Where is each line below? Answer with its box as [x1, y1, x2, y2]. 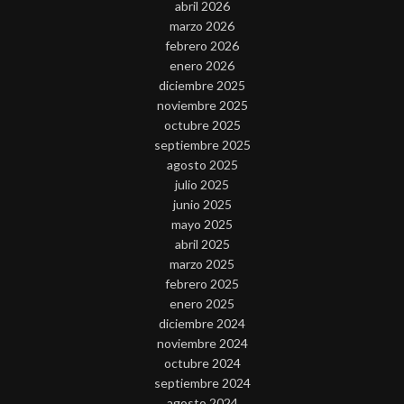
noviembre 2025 [156, 97, 248, 114]
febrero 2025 [165, 276, 239, 292]
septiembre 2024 [153, 375, 251, 391]
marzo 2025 [170, 256, 234, 272]
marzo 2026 [170, 18, 234, 34]
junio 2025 [172, 197, 232, 213]
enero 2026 [170, 58, 234, 74]
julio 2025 [175, 177, 229, 193]
